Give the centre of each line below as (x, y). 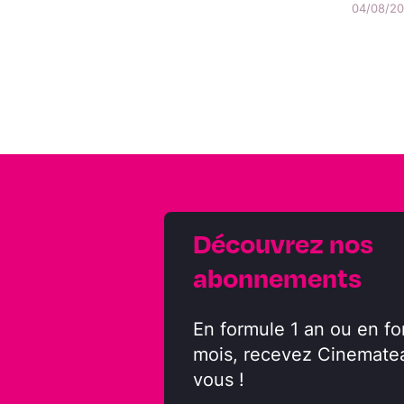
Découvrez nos (283, 243)
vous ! (219, 380)
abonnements (277, 278)
